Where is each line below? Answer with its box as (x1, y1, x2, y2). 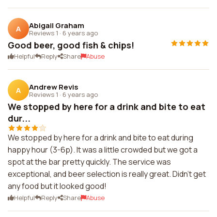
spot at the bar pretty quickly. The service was (8, 156, 171, 167)
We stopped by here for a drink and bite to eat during (8, 132, 193, 143)
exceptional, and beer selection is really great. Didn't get (8, 169, 206, 179)
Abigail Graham (29, 20, 84, 31)
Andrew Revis (29, 81, 78, 92)
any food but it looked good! (8, 181, 107, 191)
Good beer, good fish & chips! (8, 39, 134, 51)
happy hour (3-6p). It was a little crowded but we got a (8, 144, 198, 155)
